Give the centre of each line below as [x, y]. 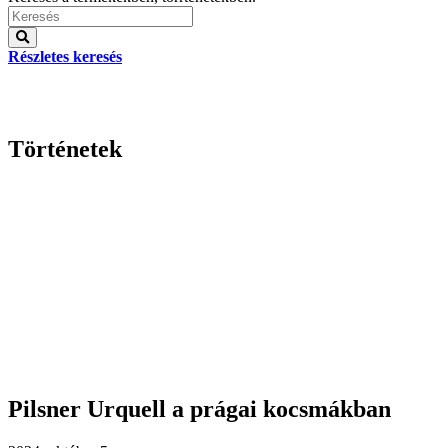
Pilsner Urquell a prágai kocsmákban [199, 408]
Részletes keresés [65, 56]
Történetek [65, 148]
